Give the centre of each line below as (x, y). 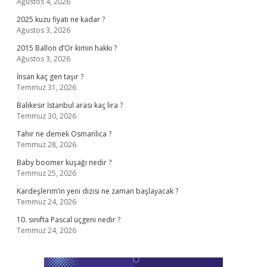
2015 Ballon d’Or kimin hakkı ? (67, 48)
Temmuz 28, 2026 (46, 145)
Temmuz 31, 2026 (46, 87)
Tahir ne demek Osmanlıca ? (64, 134)
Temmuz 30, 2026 (46, 116)
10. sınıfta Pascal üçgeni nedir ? (69, 220)
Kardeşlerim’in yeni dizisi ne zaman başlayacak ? (97, 191)
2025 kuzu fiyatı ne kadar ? (61, 19)
